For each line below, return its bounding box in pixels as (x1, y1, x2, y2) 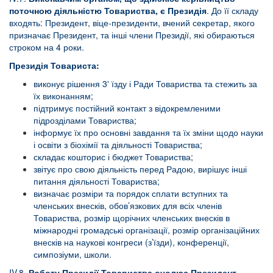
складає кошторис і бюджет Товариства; (34, 151, 193, 163)
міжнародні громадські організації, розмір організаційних (34, 224, 260, 236)
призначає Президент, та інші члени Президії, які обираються (9, 29, 255, 41)
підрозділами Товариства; (34, 114, 136, 126)
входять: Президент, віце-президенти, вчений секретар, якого (9, 16, 255, 29)
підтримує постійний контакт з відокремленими (34, 102, 221, 114)
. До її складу (207, 4, 258, 16)
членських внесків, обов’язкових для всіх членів (34, 199, 222, 211)
